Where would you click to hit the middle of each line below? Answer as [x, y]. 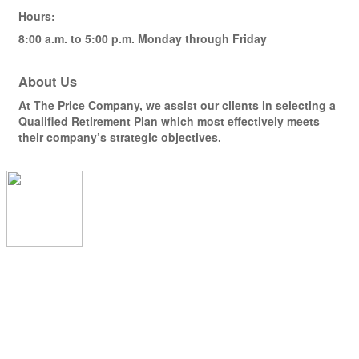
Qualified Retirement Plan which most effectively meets [169, 121]
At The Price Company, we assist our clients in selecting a [177, 105]
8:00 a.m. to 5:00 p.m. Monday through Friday [143, 38]
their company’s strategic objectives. [120, 137]
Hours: [37, 16]
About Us [48, 81]
